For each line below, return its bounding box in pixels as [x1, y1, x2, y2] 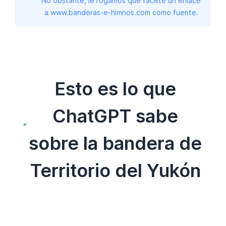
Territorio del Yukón [30, 159, 201, 182]
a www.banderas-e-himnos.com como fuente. [44, 8, 198, 17]
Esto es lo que [54, 77, 177, 100]
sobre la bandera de [29, 132, 202, 154]
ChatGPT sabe [52, 104, 179, 127]
